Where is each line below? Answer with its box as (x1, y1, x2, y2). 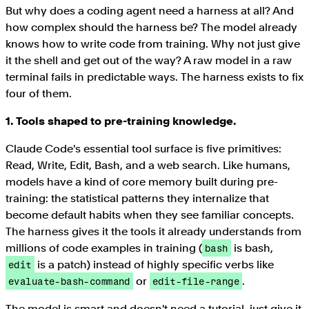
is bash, (230, 241, 273, 255)
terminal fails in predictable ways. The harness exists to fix (6, 70, 303, 83)
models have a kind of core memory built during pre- (6, 175, 278, 188)
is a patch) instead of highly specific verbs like (34, 257, 274, 271)
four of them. (6, 86, 72, 100)
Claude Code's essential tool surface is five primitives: (6, 141, 281, 155)
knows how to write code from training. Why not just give (6, 37, 300, 50)
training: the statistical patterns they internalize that (6, 191, 269, 205)
